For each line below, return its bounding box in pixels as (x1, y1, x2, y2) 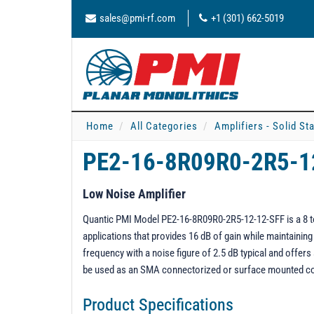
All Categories (130, 120, 198, 132)
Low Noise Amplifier (83, 186, 186, 201)
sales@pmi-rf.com (100, 12, 175, 25)
